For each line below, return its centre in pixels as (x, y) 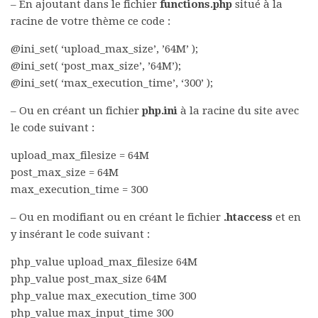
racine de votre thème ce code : (91, 21)
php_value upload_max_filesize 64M (104, 262)
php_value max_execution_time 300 (103, 296)
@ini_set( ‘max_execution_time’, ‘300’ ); (112, 83)
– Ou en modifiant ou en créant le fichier (116, 217)
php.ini (160, 111)
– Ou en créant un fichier (76, 111)
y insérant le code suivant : (80, 234)
